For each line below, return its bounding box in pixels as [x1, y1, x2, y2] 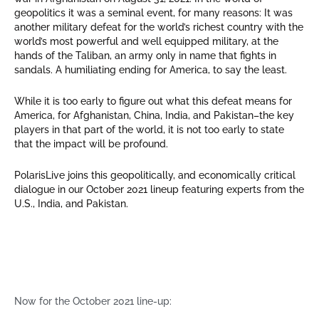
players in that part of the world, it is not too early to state [14, 124, 284, 136]
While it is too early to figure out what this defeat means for [14, 95, 292, 108]
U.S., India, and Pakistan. [14, 198, 128, 210]
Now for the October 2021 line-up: [14, 295, 172, 307]
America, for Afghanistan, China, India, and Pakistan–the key [14, 110, 294, 122]
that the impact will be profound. [14, 138, 168, 150]
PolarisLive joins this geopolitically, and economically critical [14, 169, 296, 182]
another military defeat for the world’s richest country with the [14, 21, 303, 33]
